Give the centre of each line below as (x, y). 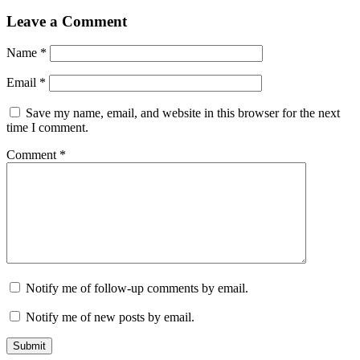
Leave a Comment (67, 21)
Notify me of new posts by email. (110, 317)
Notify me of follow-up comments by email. (137, 288)
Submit (29, 346)
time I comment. (47, 128)
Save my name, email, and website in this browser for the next (183, 113)
